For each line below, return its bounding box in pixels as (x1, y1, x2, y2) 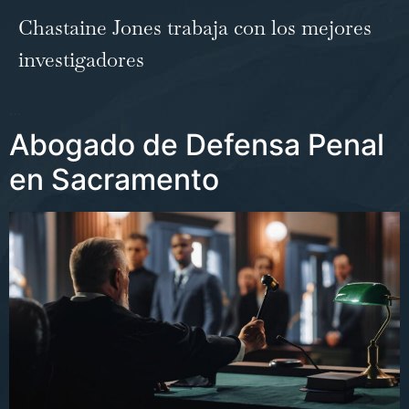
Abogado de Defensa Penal (9, 126, 384, 163)
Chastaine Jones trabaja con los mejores (18, 15, 372, 41)
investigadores (18, 47, 144, 73)
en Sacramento (9, 161, 219, 197)
